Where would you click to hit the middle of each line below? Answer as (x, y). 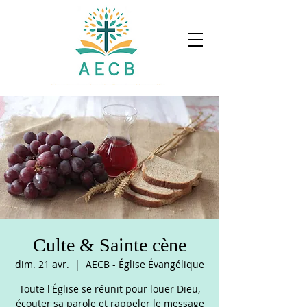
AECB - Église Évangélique (145, 264)
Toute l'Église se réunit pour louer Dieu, (110, 289)
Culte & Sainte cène (110, 245)
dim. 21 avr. (42, 264)
